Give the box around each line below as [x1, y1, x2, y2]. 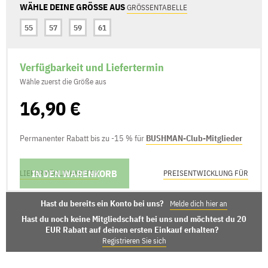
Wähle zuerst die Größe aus [20, 76, 106, 87]
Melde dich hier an [170, 198, 227, 209]
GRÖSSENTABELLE [127, 2, 187, 13]
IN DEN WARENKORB [32, 167, 117, 179]
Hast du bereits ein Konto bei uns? [41, 197, 165, 209]
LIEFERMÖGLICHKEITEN [20, 167, 99, 178]
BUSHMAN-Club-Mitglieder [146, 132, 242, 144]
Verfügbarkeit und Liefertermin [20, 60, 164, 74]
